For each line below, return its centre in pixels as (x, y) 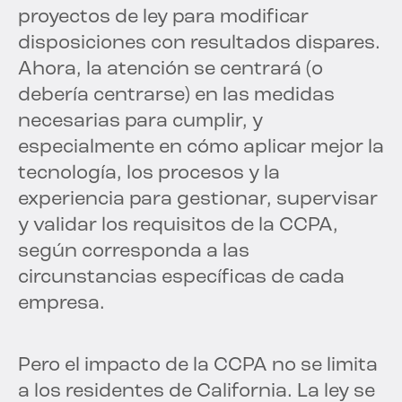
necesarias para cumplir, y (140, 122)
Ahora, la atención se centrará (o (170, 70)
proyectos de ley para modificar (163, 18)
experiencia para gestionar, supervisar (198, 200)
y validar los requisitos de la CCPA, (178, 226)
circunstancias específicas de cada (181, 278)
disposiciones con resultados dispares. (199, 44)
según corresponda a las (134, 252)
